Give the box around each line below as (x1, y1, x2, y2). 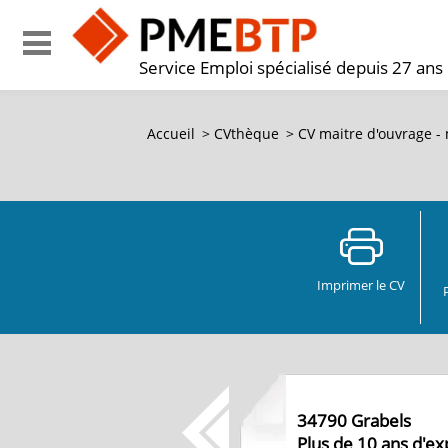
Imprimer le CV (317, 276, 405, 294)
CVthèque (214, 124, 279, 143)
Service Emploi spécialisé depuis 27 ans (139, 56, 443, 79)
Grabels (351, 409, 411, 432)
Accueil (147, 124, 195, 143)
